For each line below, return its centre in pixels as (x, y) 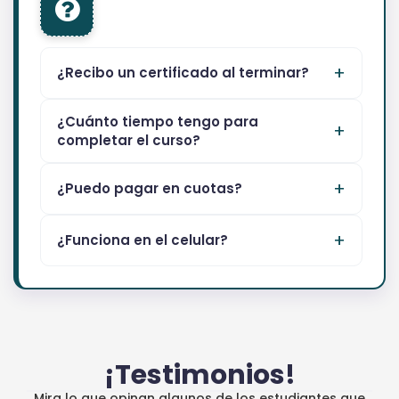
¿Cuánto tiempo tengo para (158, 121)
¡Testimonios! (199, 375)
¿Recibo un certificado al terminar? (183, 73)
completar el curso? (129, 140)
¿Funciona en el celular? (142, 240)
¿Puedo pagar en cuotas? (150, 189)
